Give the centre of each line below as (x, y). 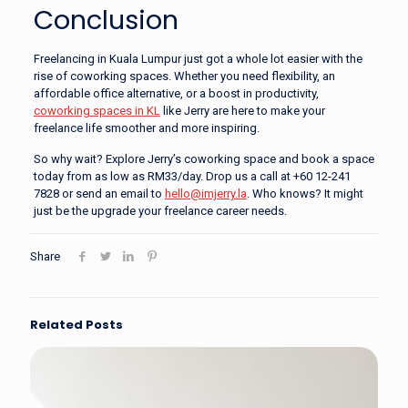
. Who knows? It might (305, 194)
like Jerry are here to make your (242, 111)
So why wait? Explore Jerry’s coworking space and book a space (204, 159)
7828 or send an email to (99, 194)
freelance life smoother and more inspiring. (148, 128)
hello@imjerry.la (205, 194)
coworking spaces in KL (97, 111)
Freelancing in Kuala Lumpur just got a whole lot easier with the (198, 59)
